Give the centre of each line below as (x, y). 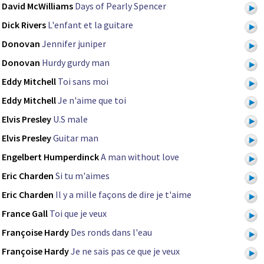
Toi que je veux (78, 214)
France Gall (25, 214)
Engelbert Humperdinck (50, 157)
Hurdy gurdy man (76, 63)
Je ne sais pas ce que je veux (125, 251)
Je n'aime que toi (92, 100)
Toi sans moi (83, 82)
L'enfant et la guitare (90, 25)
